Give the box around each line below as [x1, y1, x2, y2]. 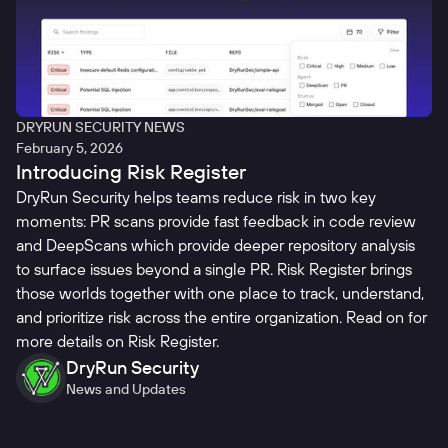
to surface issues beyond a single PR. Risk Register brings [16, 259, 412, 280]
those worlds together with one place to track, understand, [16, 283, 424, 304]
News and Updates [66, 380, 186, 399]
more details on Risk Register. [16, 331, 219, 352]
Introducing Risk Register [16, 159, 246, 185]
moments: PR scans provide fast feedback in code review [16, 211, 416, 232]
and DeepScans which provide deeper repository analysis [16, 235, 415, 256]
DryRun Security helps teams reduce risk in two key [16, 187, 376, 208]
